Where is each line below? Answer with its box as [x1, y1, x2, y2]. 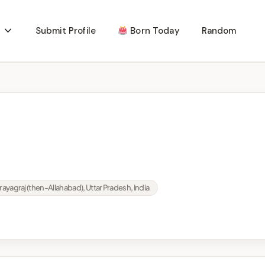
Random [201, 25, 237, 37]
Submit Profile [35, 25, 96, 37]
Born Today [128, 25, 180, 37]
